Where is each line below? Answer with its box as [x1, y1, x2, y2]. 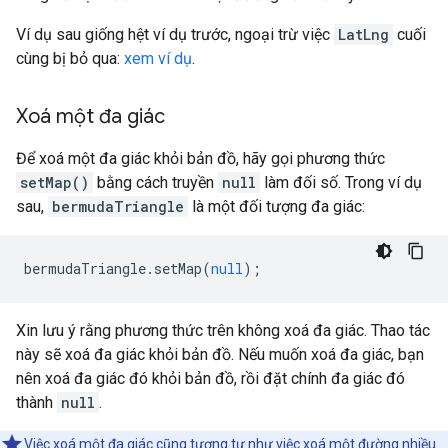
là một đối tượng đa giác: [188, 197, 365, 217]
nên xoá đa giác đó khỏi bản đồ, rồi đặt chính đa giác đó [16, 369, 405, 389]
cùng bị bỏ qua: [16, 49, 124, 69]
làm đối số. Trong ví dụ [260, 173, 422, 193]
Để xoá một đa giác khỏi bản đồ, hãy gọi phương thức [16, 149, 385, 169]
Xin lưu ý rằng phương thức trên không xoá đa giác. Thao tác [16, 321, 430, 341]
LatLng [338, 25, 389, 45]
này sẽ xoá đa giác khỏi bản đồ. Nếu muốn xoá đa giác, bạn [16, 345, 424, 365]
